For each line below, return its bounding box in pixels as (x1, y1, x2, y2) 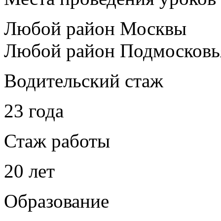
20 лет (4, 160, 55, 182)
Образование (4, 190, 109, 212)
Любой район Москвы (4, 17, 186, 39)
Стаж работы (4, 130, 110, 151)
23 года (4, 100, 64, 121)
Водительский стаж (4, 70, 163, 91)
